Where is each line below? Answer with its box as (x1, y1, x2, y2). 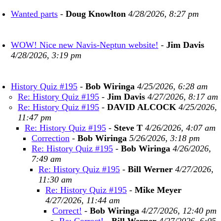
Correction (32, 133, 70, 143)
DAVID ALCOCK (107, 102, 176, 112)
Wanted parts (11, 9, 58, 19)
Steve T (114, 123, 143, 133)
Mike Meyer (135, 185, 182, 195)
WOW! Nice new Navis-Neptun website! (11, 40, 158, 50)
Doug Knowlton (66, 9, 126, 19)
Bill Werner (128, 164, 173, 174)
